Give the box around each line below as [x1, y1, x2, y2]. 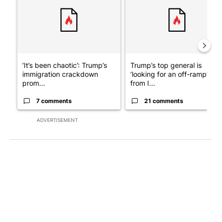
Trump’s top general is [130, 61, 202, 70]
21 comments [144, 97, 183, 105]
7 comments [36, 97, 72, 105]
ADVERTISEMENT [37, 117, 78, 123]
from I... [130, 79, 155, 88]
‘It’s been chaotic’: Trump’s [22, 61, 107, 70]
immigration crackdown [22, 70, 98, 79]
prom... [22, 79, 45, 88]
